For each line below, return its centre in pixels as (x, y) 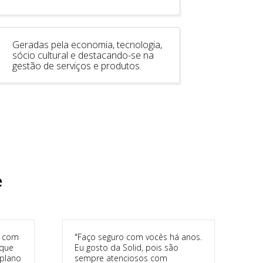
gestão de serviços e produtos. (77, 65)
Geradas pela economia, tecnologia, (87, 44)
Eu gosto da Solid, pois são (126, 247)
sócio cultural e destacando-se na (83, 55)
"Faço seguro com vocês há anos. (138, 237)
